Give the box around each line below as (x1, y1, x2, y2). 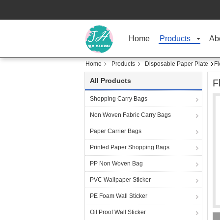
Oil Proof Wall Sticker (90, 209, 146, 216)
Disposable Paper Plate (145, 60, 208, 67)
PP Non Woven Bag (90, 160, 143, 167)
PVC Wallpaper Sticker (90, 176, 151, 183)
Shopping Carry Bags (90, 95, 147, 102)
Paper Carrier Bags (90, 128, 141, 135)
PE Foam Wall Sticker (90, 192, 147, 199)
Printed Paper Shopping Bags (90, 144, 169, 151)
